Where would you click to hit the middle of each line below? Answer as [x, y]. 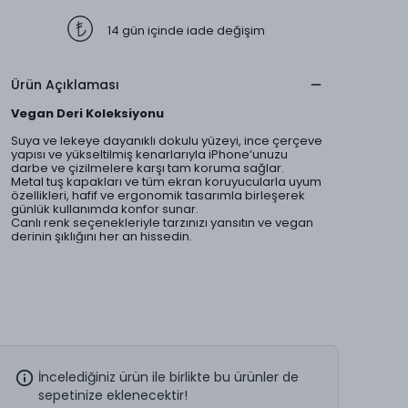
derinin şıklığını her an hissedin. [102, 236]
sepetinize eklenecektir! [112, 395]
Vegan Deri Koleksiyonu [87, 113]
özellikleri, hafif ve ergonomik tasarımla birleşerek [158, 195]
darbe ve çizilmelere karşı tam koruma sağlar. [148, 168]
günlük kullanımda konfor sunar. [105, 209]
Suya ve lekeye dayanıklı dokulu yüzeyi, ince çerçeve [167, 141]
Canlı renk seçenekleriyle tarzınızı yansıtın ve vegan [162, 223]
